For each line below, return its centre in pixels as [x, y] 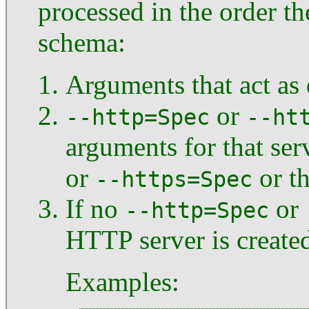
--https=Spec [174, 179]
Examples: [122, 281]
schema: [82, 42]
